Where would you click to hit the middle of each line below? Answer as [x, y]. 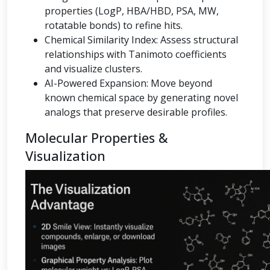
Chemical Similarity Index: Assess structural [141, 40]
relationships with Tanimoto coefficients [136, 54]
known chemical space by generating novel [141, 98]
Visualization [65, 156]
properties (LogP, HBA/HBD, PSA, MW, [132, 11]
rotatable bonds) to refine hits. [114, 25]
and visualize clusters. [93, 69]
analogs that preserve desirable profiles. [136, 112]
